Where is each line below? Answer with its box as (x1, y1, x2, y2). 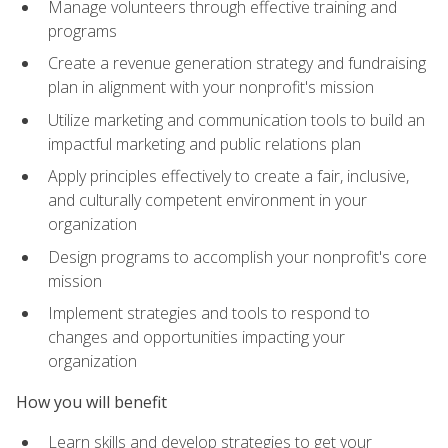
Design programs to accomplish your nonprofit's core (48, 245, 427, 268)
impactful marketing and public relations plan (48, 132, 361, 155)
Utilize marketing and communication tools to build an (48, 108, 425, 131)
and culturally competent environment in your (48, 189, 367, 212)
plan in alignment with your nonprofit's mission (48, 76, 374, 99)
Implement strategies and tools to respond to (48, 302, 370, 325)
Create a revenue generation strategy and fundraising (48, 52, 426, 75)
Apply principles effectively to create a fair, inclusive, (48, 165, 409, 188)
